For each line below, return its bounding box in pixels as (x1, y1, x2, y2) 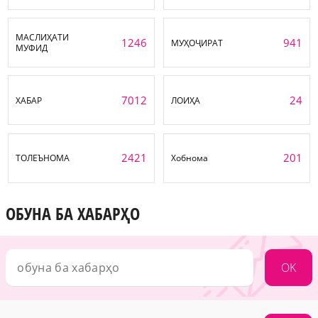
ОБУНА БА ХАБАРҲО (6, 202, 140, 226)
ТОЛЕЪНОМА (16, 152, 70, 165)
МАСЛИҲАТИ (16, 31, 70, 44)
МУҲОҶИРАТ (171, 36, 223, 49)
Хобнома (171, 152, 209, 165)
